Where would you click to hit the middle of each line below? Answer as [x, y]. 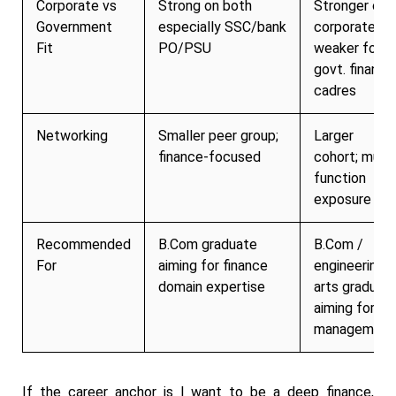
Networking [72, 135]
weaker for [347, 48]
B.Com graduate [208, 244]
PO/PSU [185, 48]
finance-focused [209, 156]
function [340, 178]
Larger [334, 135]
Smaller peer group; [218, 135]
